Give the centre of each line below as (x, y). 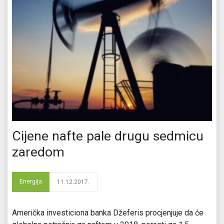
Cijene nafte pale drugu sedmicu (108, 136)
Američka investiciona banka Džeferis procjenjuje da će (108, 212)
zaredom (38, 152)
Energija (31, 181)
